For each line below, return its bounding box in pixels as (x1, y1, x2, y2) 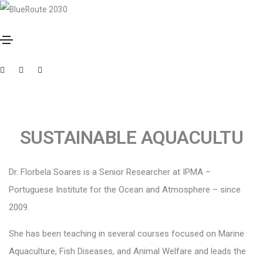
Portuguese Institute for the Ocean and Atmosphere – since (9, 184, 241, 195)
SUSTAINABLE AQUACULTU (19, 126, 244, 149)
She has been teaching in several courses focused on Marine (9, 228, 244, 239)
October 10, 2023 (20, 33, 86, 45)
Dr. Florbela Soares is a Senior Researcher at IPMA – (9, 166, 211, 177)
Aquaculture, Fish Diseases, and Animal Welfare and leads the (9, 245, 246, 257)
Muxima (123, 33, 153, 45)
